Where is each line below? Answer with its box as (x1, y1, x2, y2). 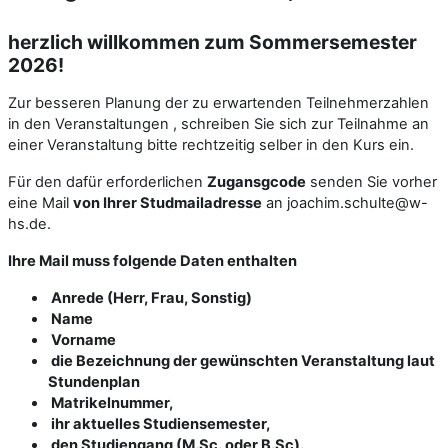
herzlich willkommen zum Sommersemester (8, 29, 417, 54)
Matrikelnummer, (48, 393, 173, 412)
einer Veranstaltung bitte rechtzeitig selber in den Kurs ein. (8, 135, 414, 154)
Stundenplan (48, 372, 140, 391)
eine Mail (8, 193, 73, 212)
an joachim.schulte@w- (262, 193, 428, 212)
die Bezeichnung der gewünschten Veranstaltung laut (48, 351, 435, 370)
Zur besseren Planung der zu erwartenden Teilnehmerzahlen (8, 93, 429, 112)
